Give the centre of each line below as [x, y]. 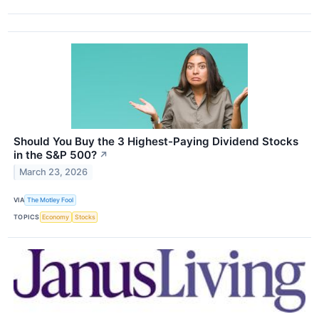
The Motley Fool [51, 200]
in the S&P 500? [55, 155]
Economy [56, 217]
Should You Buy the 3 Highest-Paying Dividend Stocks [156, 141]
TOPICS [27, 217]
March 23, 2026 [54, 172]
